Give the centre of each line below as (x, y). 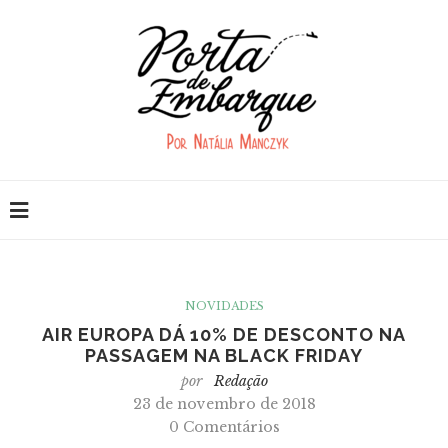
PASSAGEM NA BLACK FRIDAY (224, 355)
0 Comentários (224, 427)
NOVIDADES (224, 306)
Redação (240, 381)
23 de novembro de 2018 (224, 404)
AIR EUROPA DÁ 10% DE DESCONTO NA (224, 334)
